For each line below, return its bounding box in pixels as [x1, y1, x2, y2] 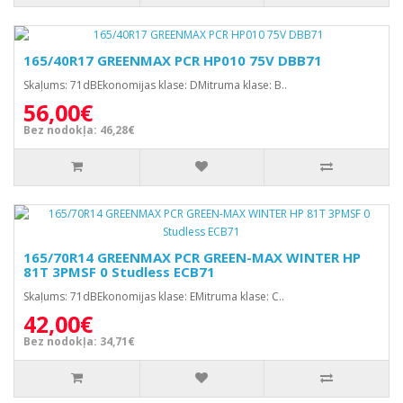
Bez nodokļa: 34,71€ [23, 334, 135, 349]
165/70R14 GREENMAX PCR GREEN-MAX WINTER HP [23, 248, 361, 266]
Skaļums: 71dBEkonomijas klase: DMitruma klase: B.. [23, 77, 287, 93]
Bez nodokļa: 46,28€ [23, 122, 135, 138]
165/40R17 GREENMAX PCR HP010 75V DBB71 [23, 51, 322, 69]
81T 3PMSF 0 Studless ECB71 [23, 263, 215, 281]
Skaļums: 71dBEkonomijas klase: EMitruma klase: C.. [23, 289, 284, 304]
